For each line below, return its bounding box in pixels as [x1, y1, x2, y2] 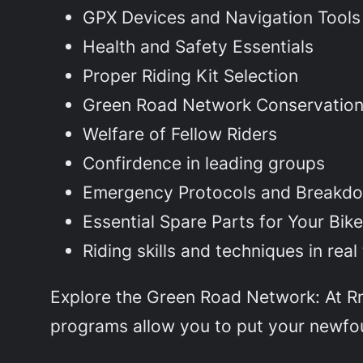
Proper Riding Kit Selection [83, 64, 299, 86]
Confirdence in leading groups [83, 152, 326, 173]
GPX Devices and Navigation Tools [83, 6, 361, 28]
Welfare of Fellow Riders [83, 122, 278, 144]
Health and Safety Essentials [83, 35, 314, 57]
